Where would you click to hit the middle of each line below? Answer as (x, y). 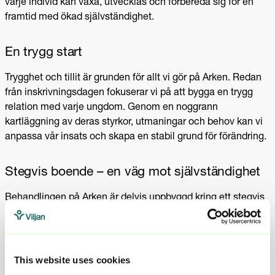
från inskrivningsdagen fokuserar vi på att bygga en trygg (129, 93)
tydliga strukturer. (67, 257)
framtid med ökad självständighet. (79, 17)
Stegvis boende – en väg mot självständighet (133, 172)
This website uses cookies (72, 259)
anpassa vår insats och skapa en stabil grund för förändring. (136, 137)
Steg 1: (45, 242)
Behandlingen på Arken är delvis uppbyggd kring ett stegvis (135, 198)
